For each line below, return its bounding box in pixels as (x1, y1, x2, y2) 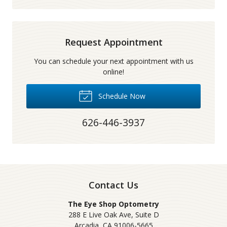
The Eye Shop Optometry (68, 199, 159, 209)
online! (103, 66, 124, 77)
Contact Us (89, 178, 138, 191)
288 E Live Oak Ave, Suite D (68, 209, 159, 219)
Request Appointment (64, 35, 163, 48)
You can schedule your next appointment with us (33, 56, 194, 66)
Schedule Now (96, 91, 145, 101)
